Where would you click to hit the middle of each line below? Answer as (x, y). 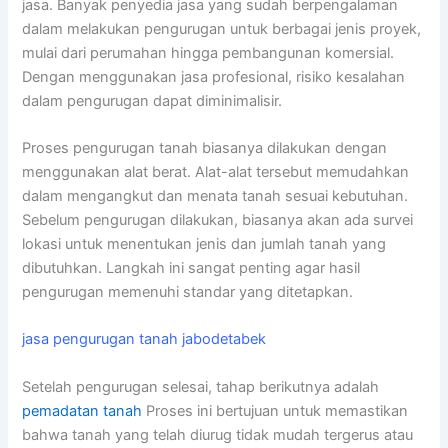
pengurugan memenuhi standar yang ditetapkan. (188, 291)
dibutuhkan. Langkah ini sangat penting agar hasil (191, 267)
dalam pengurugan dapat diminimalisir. (152, 100)
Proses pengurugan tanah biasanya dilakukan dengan (205, 147)
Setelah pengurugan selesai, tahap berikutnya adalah (201, 386)
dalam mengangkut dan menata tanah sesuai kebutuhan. (215, 195)
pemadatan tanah (82, 410)
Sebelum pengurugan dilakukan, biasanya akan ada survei (218, 219)
